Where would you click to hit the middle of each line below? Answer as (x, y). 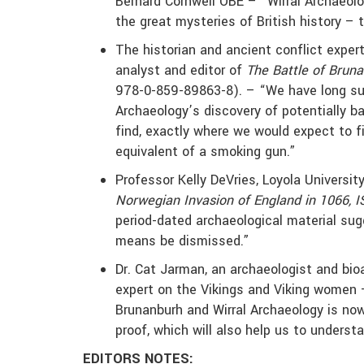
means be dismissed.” (182, 241)
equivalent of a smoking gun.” (206, 152)
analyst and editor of (181, 71)
